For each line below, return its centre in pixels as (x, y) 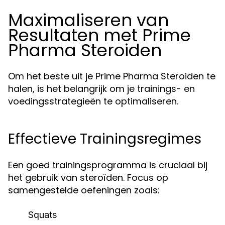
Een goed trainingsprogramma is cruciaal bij (108, 165)
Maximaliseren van (88, 20)
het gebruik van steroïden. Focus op (88, 178)
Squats (42, 215)
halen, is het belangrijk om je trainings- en (101, 89)
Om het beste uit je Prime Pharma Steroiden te (112, 76)
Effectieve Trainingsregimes (105, 139)
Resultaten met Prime (99, 35)
